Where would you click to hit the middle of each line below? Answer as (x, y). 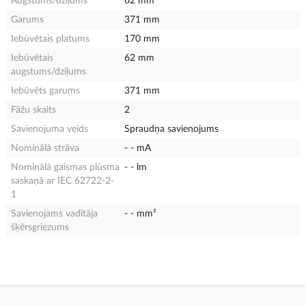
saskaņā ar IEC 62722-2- (62, 181)
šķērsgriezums (40, 227)
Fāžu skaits (33, 110)
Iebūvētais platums (50, 39)
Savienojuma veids (50, 129)
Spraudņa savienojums (172, 129)
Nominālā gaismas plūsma (65, 167)
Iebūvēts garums (45, 91)
